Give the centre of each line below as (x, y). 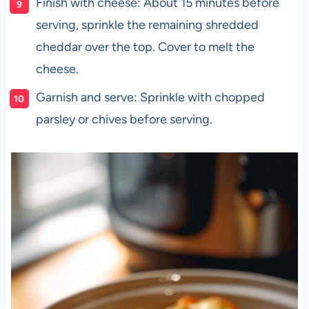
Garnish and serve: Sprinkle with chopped (150, 97)
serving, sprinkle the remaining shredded (147, 24)
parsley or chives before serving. (124, 119)
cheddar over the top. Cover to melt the (145, 47)
